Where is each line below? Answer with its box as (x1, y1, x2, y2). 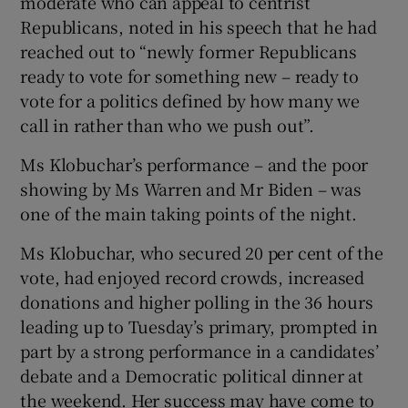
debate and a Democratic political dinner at (20, 362, 363, 387)
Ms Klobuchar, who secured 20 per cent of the (20, 240, 383, 264)
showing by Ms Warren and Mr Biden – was (20, 176, 362, 200)
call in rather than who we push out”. (20, 112, 315, 137)
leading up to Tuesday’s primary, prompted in (20, 313, 378, 338)
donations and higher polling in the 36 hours (20, 289, 373, 313)
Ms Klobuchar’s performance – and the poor (20, 151, 369, 176)
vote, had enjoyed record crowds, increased (20, 264, 365, 289)
